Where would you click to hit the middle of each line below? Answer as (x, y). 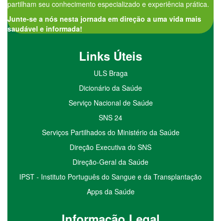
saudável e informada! (45, 28)
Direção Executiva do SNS (110, 147)
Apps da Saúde (110, 191)
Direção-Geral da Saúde (110, 162)
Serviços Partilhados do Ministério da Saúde (110, 132)
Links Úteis (110, 55)
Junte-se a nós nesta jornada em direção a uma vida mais (104, 18)
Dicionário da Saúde (110, 88)
